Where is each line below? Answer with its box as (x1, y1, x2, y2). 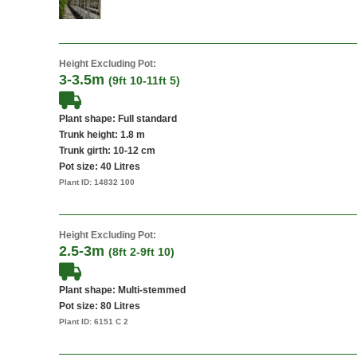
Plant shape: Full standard (59, 113, 177, 124)
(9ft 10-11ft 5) (108, 74, 180, 87)
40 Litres (100, 161, 140, 172)
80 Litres (100, 300, 140, 312)
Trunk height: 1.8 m (59, 129, 145, 140)
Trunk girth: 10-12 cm (59, 145, 155, 156)
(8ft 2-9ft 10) (108, 245, 175, 258)
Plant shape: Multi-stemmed (59, 284, 186, 296)
